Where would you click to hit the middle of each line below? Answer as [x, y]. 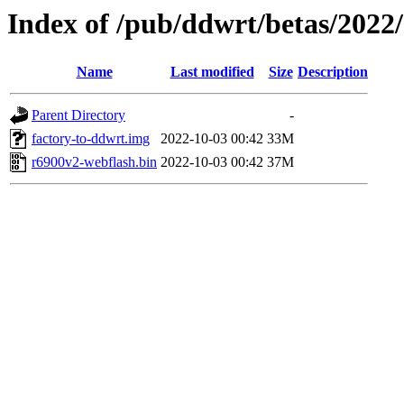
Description [333, 72]
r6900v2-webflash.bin [94, 162]
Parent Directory [78, 115]
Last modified [212, 72]
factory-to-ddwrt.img [91, 139]
